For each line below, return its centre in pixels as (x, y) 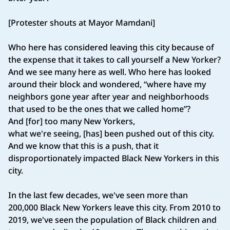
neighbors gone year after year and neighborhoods (109, 97)
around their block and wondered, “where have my (107, 84)
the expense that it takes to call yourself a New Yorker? (114, 60)
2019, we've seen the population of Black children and (112, 220)
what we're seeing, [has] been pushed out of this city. (111, 134)
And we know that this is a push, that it (83, 146)
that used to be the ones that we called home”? (99, 109)
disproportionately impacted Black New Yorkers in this (114, 158)
